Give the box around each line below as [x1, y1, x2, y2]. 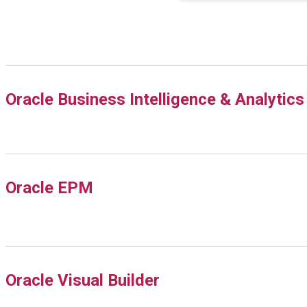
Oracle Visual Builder [5, 270, 164, 290]
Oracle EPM [5, 177, 93, 197]
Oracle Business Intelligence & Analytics [5, 89, 304, 109]
